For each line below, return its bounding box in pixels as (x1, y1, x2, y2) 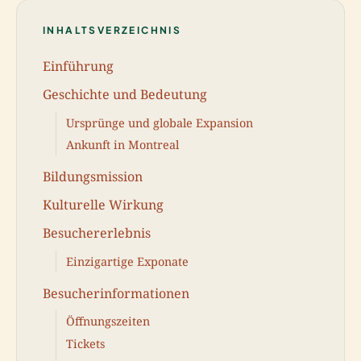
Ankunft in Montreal (66, 136, 179, 152)
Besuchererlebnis (43, 224, 151, 243)
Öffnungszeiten (66, 313, 150, 330)
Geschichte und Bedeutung (43, 85, 207, 103)
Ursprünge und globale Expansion (66, 114, 253, 131)
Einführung (43, 56, 114, 75)
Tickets (66, 335, 105, 351)
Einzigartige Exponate (66, 253, 189, 269)
